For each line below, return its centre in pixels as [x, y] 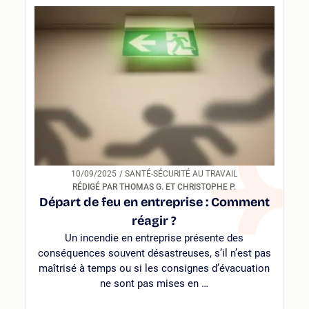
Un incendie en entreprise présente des [154, 238]
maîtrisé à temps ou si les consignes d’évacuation [154, 269]
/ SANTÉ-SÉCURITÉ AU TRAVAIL [181, 174]
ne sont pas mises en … [154, 284]
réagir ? [154, 221]
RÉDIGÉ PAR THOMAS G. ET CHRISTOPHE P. [154, 187]
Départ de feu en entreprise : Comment [154, 202]
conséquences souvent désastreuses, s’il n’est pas [154, 253]
